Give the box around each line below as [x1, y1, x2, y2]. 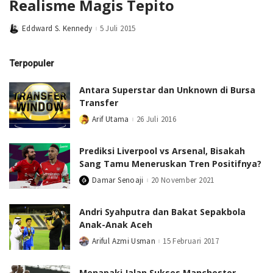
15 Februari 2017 [163, 236, 219, 247]
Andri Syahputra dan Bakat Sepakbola [79, 205, 246, 218]
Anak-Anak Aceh [79, 218, 152, 230]
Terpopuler [9, 58, 54, 69]
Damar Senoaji [92, 175, 144, 186]
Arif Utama [92, 114, 129, 125]
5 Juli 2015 [99, 23, 136, 34]
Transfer [79, 96, 118, 108]
